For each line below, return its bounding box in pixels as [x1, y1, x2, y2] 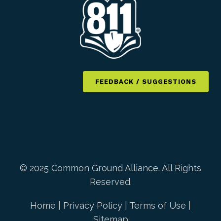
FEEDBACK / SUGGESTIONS [95, 78, 196, 85]
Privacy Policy [63, 200, 122, 211]
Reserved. [89, 177, 132, 187]
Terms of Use [129, 200, 186, 211]
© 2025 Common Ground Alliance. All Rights [20, 163, 201, 173]
